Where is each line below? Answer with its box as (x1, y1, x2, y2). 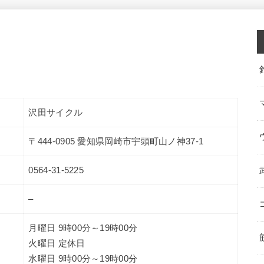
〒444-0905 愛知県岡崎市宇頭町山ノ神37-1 (28, 136, 204, 146)
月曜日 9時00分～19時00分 (28, 223, 138, 233)
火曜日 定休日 (28, 238, 85, 248)
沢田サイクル (28, 107, 83, 117)
